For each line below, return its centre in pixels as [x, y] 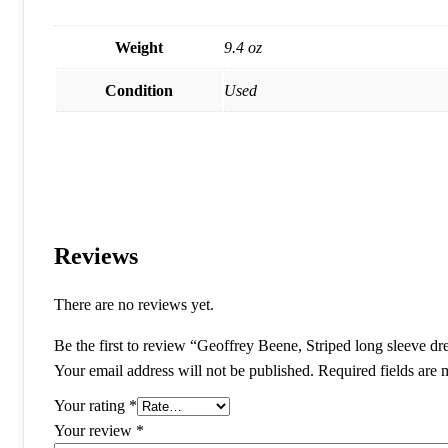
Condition [139, 90]
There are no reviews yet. [134, 305]
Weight [139, 47]
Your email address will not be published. [184, 371]
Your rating [91, 406]
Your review [95, 431]
